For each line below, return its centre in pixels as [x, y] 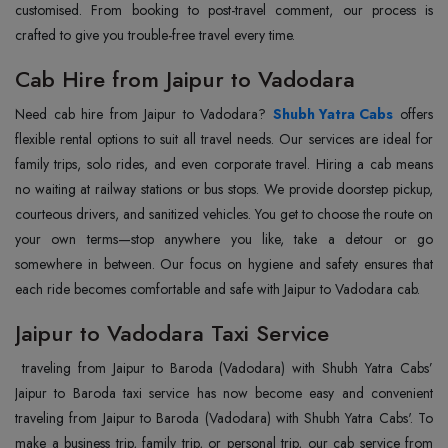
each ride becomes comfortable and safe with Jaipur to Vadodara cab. [217, 288]
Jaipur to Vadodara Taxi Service [172, 332]
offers [413, 113]
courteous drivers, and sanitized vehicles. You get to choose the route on [224, 213]
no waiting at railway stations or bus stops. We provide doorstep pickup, [224, 188]
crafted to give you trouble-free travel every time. [155, 34]
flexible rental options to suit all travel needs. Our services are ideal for [224, 138]
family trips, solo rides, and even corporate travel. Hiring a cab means [224, 163]
